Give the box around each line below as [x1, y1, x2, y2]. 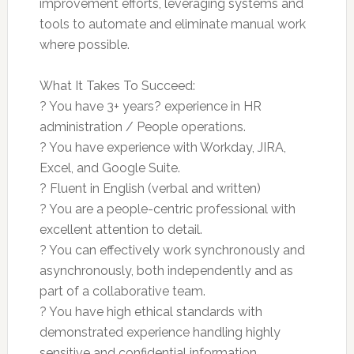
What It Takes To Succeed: [39, 77, 195, 93]
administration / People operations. [39, 119, 246, 134]
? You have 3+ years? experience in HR [39, 98, 262, 114]
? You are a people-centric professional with [39, 201, 296, 217]
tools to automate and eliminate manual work [39, 16, 306, 32]
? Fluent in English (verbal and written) [39, 180, 261, 196]
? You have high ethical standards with [39, 303, 262, 319]
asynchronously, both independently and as [39, 262, 293, 278]
